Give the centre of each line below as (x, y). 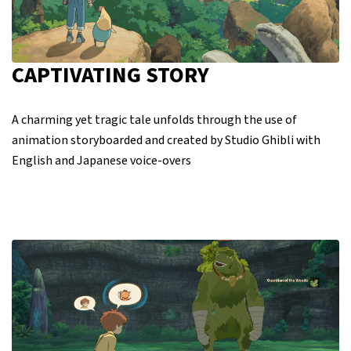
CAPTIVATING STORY (110, 76)
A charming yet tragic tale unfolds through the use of (154, 120)
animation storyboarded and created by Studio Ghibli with (166, 141)
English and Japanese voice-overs (101, 161)
